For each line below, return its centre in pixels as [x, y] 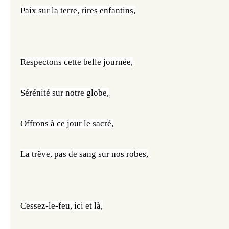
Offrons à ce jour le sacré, [67, 123]
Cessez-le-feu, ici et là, [62, 206]
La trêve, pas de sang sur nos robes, [84, 154]
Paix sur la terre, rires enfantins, [78, 10]
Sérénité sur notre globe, [65, 93]
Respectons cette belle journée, [77, 62]
